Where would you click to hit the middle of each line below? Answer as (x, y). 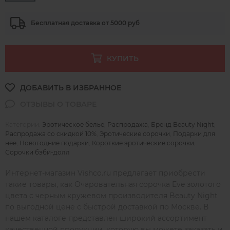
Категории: (24, 124)
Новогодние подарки (54, 143)
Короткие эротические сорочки (143, 143)
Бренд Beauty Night (183, 124)
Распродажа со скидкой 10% (51, 133)
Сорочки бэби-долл (37, 152)
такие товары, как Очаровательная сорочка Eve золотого (113, 184)
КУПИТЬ (123, 58)
